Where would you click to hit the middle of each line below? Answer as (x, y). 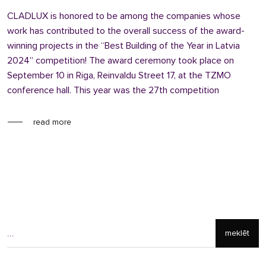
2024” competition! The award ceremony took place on (121, 61)
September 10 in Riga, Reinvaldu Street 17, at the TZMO (119, 75)
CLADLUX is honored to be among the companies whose (124, 16)
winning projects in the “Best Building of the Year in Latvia (123, 46)
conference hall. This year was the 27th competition (113, 90)
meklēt (237, 233)
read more (52, 122)
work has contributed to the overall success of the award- (126, 31)
